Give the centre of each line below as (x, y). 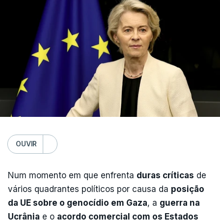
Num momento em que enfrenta (72, 175)
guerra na (180, 203)
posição (188, 189)
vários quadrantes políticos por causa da (89, 189)
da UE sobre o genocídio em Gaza (78, 203)
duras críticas (165, 175)
